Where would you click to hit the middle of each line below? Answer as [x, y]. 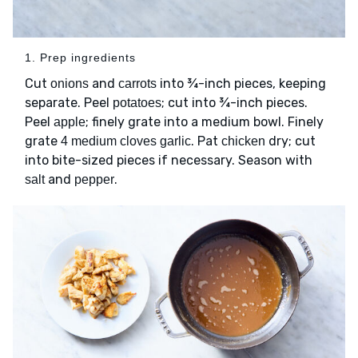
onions [70, 83]
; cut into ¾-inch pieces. [235, 102]
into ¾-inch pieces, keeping [241, 83]
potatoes [137, 102]
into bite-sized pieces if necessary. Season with [169, 160]
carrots [137, 83]
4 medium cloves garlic [126, 141]
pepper [94, 179]
